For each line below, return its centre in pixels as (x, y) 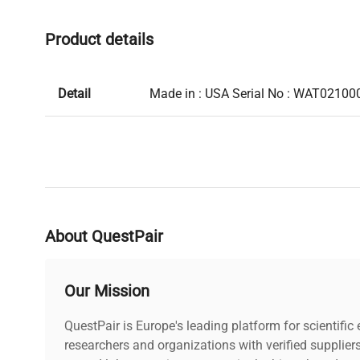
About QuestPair (104, 236)
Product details (99, 39)
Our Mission (107, 290)
